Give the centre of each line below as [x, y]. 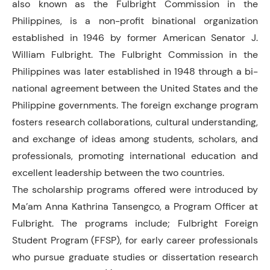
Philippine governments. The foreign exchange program [135, 105]
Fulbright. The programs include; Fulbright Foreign [135, 223]
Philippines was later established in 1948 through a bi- [135, 71]
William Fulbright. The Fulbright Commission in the [135, 54]
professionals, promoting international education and [135, 155]
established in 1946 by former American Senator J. [135, 37]
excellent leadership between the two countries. [118, 172]
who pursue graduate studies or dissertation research [135, 257]
